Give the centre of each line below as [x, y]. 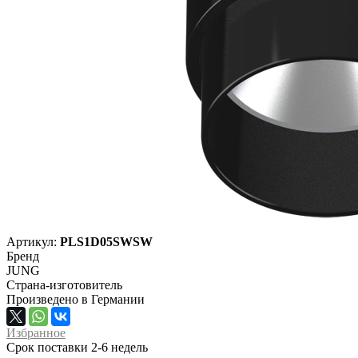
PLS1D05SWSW [106, 241]
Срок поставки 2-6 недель [77, 347]
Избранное [36, 332]
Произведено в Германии [76, 299]
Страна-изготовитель [64, 284]
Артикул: [33, 241]
